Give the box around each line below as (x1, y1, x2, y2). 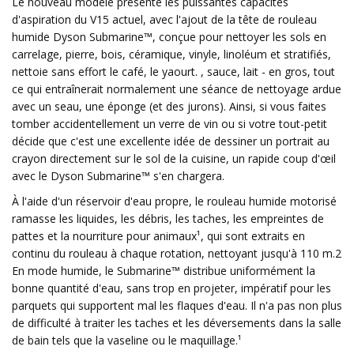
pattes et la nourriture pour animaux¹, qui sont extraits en (12, 228, 305, 243)
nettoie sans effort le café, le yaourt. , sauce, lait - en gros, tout (12, 64, 335, 79)
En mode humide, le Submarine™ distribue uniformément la (12, 263, 315, 278)
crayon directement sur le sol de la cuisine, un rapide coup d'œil (12, 151, 336, 166)
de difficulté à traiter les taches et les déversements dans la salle (12, 315, 341, 330)
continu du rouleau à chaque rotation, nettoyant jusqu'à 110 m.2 (12, 246, 341, 261)
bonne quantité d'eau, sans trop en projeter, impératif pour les (12, 281, 331, 296)
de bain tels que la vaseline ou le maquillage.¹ (12, 333, 242, 348)
